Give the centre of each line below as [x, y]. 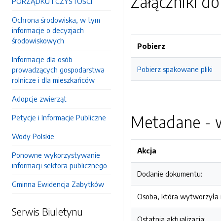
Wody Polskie [33, 136]
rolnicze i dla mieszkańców [53, 80]
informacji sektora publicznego [59, 165]
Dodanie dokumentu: [170, 174]
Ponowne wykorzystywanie [56, 155]
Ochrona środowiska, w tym [56, 20]
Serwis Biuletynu [47, 211]
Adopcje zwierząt [39, 99]
